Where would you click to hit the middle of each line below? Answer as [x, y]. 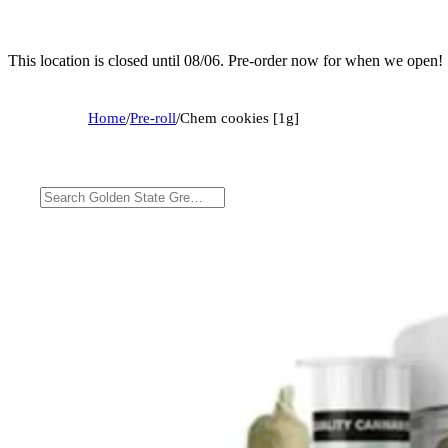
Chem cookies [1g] [239, 117]
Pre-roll [153, 117]
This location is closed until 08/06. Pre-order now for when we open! [225, 60]
